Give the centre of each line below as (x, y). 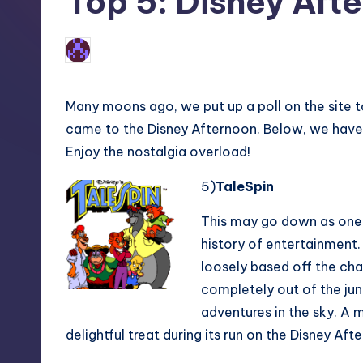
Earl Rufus (124, 50)
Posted (85, 55)
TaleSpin (245, 186)
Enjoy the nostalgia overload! (158, 152)
